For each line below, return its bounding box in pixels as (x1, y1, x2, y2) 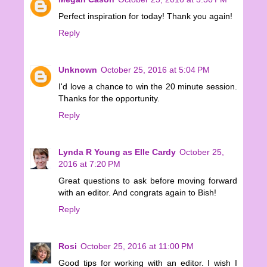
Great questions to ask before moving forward (58, 175, 237, 185)
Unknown (58, 64, 97, 74)
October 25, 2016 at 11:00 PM (80, 241, 194, 251)
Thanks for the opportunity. (58, 93, 160, 103)
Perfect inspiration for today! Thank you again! (58, 11, 232, 21)
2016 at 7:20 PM (58, 159, 120, 169)
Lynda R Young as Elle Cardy (58, 147, 176, 157)
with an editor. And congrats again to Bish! (58, 187, 216, 197)
